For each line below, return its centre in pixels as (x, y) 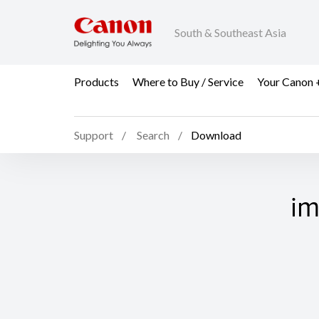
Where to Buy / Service (188, 81)
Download (216, 135)
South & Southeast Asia (230, 33)
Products (96, 81)
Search (153, 135)
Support (94, 135)
